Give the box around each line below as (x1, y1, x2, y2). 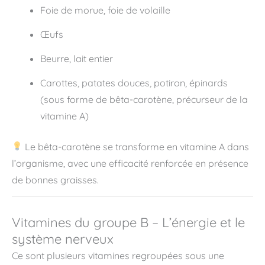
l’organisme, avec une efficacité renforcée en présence (12, 157, 248, 169)
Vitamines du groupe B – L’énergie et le (12, 214, 245, 231)
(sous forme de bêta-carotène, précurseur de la (40, 93, 248, 105)
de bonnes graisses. (12, 173, 99, 186)
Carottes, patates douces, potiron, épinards (40, 76, 228, 89)
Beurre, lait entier (40, 52, 113, 64)
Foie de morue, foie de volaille (40, 4, 170, 17)
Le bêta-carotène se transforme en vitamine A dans (22, 140, 250, 153)
